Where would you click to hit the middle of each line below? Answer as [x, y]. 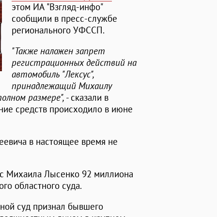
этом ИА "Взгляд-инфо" [57, 7]
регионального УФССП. [58, 30]
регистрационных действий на [74, 63]
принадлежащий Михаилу [62, 86]
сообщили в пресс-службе [64, 19]
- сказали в [86, 98]
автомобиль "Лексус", [53, 74]
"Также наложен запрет [58, 51]
